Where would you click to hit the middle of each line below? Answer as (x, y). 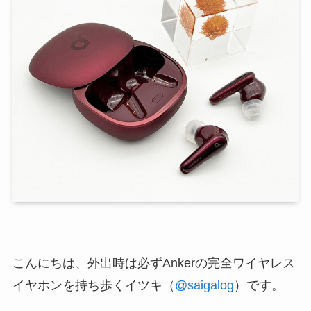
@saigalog (204, 285)
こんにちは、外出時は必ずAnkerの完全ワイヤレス (153, 263)
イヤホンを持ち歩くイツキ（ (93, 285)
